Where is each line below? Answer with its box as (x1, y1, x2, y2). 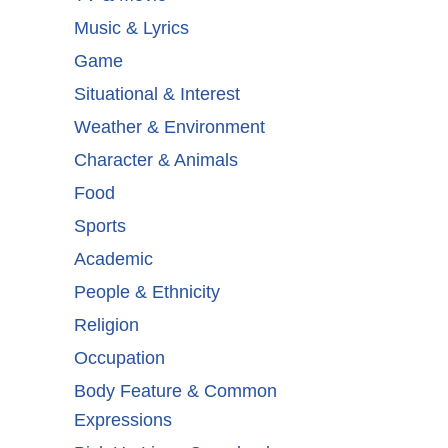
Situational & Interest (74, 84, 240, 105)
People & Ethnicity (74, 282, 220, 303)
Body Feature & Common (74, 381, 277, 402)
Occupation (74, 348, 165, 369)
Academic (74, 249, 153, 270)
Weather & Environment (74, 117, 265, 138)
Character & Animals (74, 150, 238, 171)
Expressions (74, 410, 172, 431)
